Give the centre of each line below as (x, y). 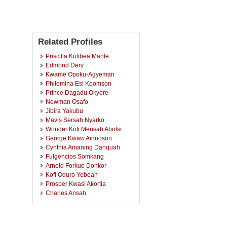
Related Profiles (70, 42)
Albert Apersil (64, 220)
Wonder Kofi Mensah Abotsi (84, 129)
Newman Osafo (67, 102)
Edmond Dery (65, 65)
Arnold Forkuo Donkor (76, 165)
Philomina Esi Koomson (79, 83)
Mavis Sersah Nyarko (75, 120)
